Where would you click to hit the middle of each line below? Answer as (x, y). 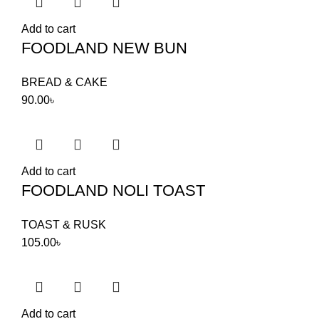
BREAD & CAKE (64, 82)
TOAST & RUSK (64, 224)
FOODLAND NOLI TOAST (113, 190)
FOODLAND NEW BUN (104, 48)
